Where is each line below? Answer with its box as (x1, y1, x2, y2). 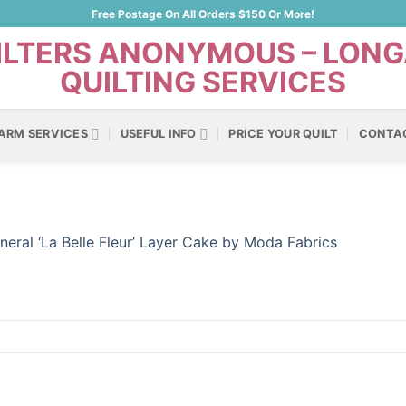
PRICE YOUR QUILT (228, 127, 339, 140)
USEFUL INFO (120, 127, 197, 140)
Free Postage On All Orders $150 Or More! (92, 6, 314, 21)
